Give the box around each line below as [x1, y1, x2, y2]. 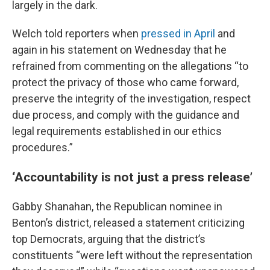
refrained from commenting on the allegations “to [12, 60, 248, 72]
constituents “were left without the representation [12, 249, 253, 262]
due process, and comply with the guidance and [12, 108, 239, 121]
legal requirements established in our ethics [12, 125, 222, 137]
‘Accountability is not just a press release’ [12, 169, 253, 184]
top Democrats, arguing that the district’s [12, 233, 206, 245]
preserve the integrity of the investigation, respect [12, 92, 251, 105]
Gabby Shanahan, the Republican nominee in [12, 200, 222, 213]
